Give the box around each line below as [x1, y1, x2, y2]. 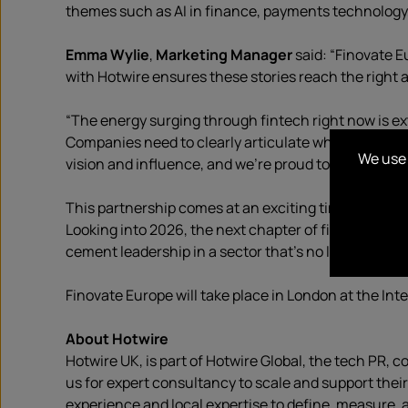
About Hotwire [66, 329, 168, 349]
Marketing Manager [156, 45, 292, 65]
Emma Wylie [66, 45, 149, 65]
